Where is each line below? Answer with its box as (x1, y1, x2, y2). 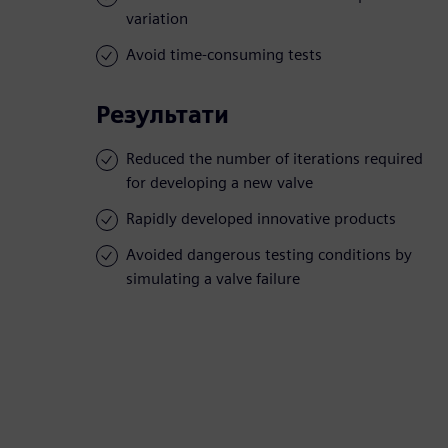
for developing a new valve (126, 173, 313, 193)
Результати (96, 100, 229, 130)
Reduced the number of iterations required (126, 149, 423, 169)
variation (126, 9, 188, 29)
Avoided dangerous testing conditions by (126, 245, 412, 265)
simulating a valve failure (126, 269, 300, 289)
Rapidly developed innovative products (126, 209, 396, 229)
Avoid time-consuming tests (126, 45, 322, 65)
